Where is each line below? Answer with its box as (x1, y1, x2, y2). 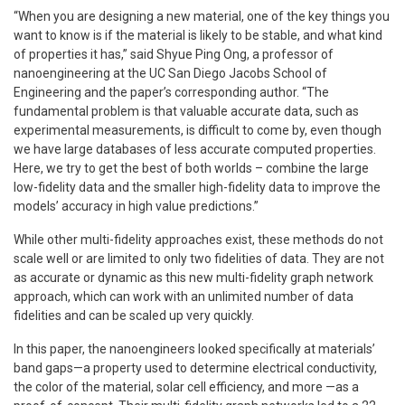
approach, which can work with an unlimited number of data (14, 288, 353, 304)
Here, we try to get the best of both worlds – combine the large (14, 160, 369, 175)
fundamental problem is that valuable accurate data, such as (14, 103, 359, 118)
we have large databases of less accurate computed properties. (14, 141, 376, 156)
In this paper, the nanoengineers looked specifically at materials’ (14, 341, 375, 356)
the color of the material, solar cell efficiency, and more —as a (14, 379, 359, 394)
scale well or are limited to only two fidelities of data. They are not (14, 250, 384, 266)
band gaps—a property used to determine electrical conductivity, (14, 360, 377, 375)
